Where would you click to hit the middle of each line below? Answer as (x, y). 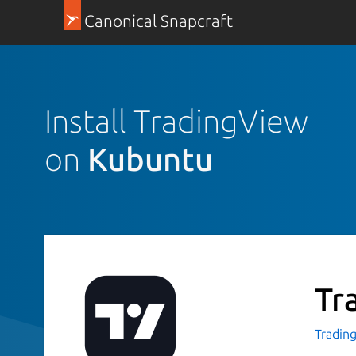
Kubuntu (150, 159)
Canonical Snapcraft (158, 21)
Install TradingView (176, 121)
